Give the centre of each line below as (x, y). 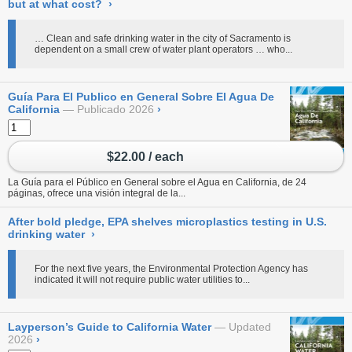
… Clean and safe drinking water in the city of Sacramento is (163, 38)
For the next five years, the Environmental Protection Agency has (171, 269)
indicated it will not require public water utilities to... (142, 280)
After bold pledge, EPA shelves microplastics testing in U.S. (167, 222)
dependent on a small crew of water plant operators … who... (163, 49)
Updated (250, 327)
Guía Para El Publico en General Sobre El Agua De (141, 97)
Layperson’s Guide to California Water (110, 327)
